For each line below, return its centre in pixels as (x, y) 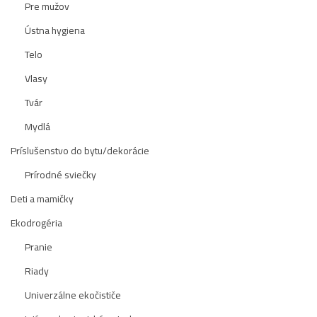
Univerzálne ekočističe (73, 295)
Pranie (39, 247)
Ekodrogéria (36, 223)
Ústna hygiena (55, 30)
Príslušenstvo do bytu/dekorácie (80, 151)
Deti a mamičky (42, 199)
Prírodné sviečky (60, 175)
